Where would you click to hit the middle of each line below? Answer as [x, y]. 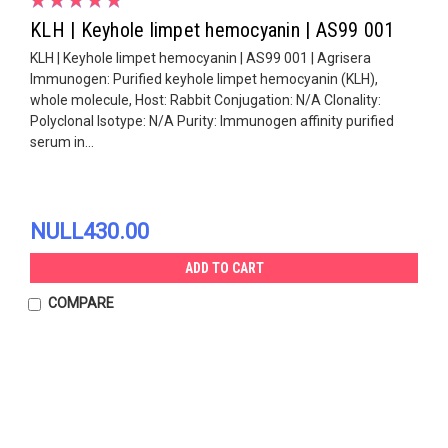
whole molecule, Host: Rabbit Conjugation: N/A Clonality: [205, 99]
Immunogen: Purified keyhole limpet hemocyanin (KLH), [204, 78]
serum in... [62, 141]
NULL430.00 [89, 231]
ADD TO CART [224, 267]
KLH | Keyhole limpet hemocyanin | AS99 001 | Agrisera [200, 57]
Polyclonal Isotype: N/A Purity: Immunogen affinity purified [212, 120]
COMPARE [80, 302]
